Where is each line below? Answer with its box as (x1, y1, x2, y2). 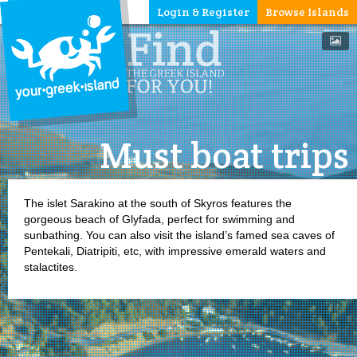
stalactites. (24, 261, 77, 273)
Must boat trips (100, 132, 349, 178)
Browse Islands (265, 5, 349, 19)
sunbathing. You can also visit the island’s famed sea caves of (24, 229, 335, 241)
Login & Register (157, 5, 249, 19)
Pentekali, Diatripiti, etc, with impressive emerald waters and (24, 245, 326, 257)
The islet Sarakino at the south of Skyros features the (24, 197, 292, 210)
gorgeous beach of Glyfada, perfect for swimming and (24, 213, 295, 226)
